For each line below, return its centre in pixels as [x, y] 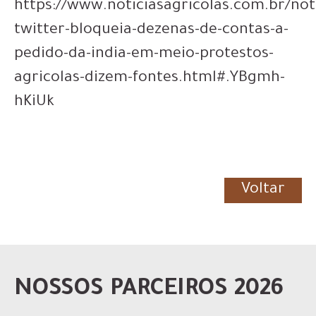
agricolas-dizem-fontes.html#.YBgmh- [150, 79]
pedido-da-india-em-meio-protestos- [144, 55]
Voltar [263, 190]
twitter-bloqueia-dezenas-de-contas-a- [151, 31]
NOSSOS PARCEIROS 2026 [149, 291]
